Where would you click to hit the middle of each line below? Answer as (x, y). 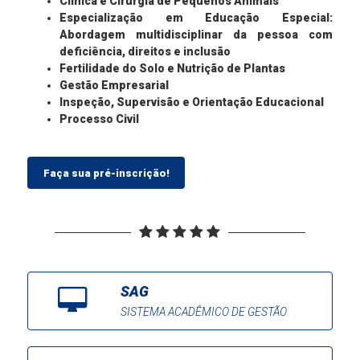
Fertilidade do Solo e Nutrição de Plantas (173, 68)
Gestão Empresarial (115, 85)
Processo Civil (100, 119)
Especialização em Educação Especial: (196, 18)
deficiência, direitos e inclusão (145, 51)
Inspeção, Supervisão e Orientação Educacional (192, 102)
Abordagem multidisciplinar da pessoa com (196, 35)
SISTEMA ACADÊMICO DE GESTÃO (203, 312)
